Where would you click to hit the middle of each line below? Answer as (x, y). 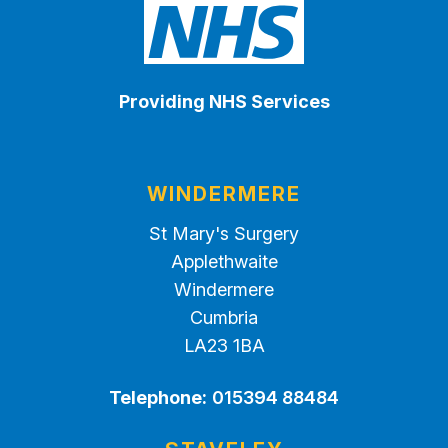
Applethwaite (224, 261)
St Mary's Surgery (224, 233)
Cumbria (224, 317)
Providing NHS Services (224, 101)
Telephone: (158, 397)
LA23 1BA (224, 345)
